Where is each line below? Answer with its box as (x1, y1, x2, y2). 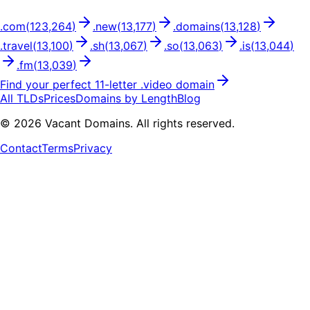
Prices (44, 91, 75, 106)
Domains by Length (75, 91, 177, 106)
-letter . (104, 77, 143, 92)
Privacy (73, 141, 112, 156)
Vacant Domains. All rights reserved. (42, 116, 235, 131)
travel (3, 39, 33, 53)
